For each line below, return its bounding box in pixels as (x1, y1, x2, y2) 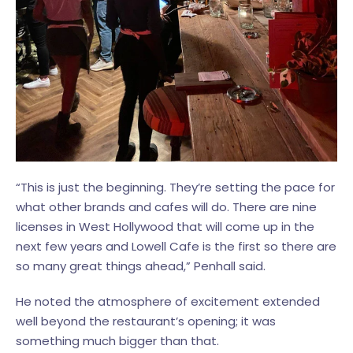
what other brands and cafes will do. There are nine (16, 199, 317, 216)
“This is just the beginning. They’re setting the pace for (16, 179, 335, 196)
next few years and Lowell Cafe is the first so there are (16, 238, 336, 255)
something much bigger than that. (16, 333, 219, 350)
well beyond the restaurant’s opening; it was (16, 313, 276, 330)
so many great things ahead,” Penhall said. (16, 258, 266, 275)
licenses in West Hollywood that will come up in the (16, 218, 314, 236)
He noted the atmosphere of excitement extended (16, 293, 320, 310)
